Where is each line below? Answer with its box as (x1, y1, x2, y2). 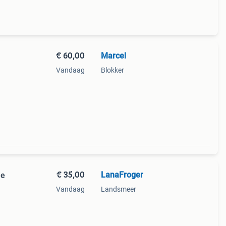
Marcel (100, 51, 126, 61)
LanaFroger (100, 170, 143, 180)
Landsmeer (100, 185, 136, 193)
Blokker (100, 66, 124, 74)
